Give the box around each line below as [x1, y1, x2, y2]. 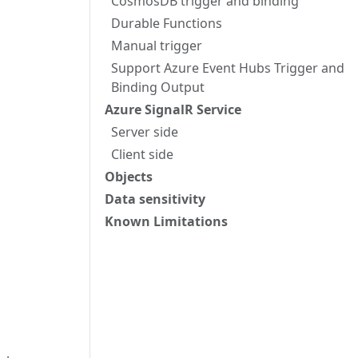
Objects [105, 168, 153, 185]
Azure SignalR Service [105, 101, 241, 118]
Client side [111, 145, 173, 163]
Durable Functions [111, 14, 222, 32]
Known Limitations [105, 213, 228, 230]
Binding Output [111, 78, 205, 96]
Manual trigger [111, 37, 202, 54]
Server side [111, 123, 178, 141]
